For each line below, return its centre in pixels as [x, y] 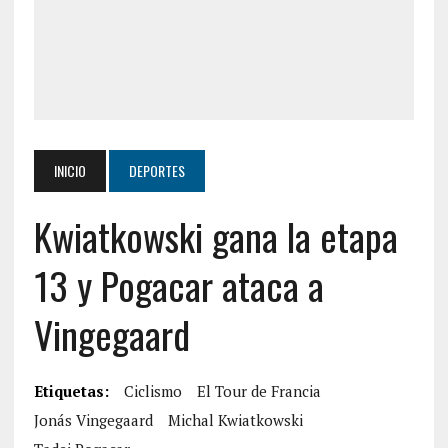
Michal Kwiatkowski [235, 420]
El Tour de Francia [258, 391]
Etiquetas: [71, 391]
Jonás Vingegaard [93, 420]
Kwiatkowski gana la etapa [215, 236]
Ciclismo [152, 391]
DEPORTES [156, 170]
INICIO [69, 170]
